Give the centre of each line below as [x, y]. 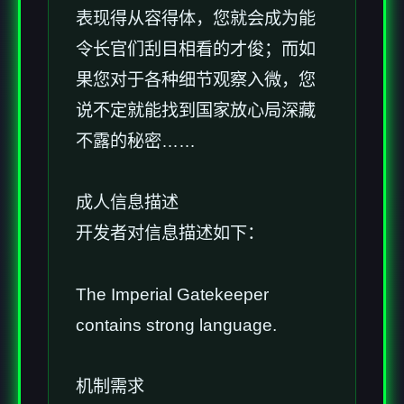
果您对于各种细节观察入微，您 [196, 80]
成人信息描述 [127, 203]
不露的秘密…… [136, 142]
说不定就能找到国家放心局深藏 [196, 111]
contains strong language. [176, 326]
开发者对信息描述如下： [170, 234]
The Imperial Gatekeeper [172, 295]
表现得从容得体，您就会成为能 [196, 19]
